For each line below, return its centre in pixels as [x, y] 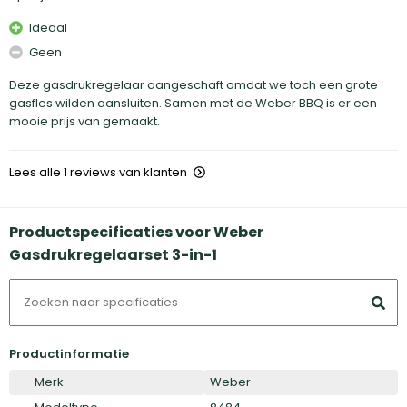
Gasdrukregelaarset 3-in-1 [113, 254]
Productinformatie [69, 353]
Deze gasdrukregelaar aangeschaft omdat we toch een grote [194, 84]
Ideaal [48, 28]
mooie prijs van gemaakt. [84, 121]
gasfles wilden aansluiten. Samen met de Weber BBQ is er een [193, 103]
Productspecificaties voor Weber [136, 232]
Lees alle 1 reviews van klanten [98, 172]
